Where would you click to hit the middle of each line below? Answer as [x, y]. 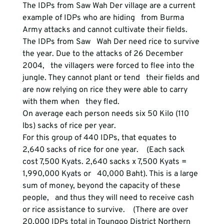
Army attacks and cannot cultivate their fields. [106, 30]
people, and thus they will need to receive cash [109, 198]
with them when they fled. [71, 102]
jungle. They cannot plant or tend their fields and [112, 78]
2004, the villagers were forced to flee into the [109, 66]
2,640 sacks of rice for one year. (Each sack [104, 150]
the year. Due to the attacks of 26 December [103, 54]
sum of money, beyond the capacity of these [102, 186]
